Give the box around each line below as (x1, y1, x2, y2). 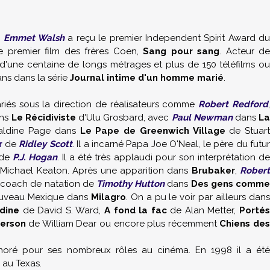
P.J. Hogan (12, 152, 58, 163)
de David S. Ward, (19, 205, 105, 216)
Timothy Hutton (96, 178, 165, 189)
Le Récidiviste (11, 112, 76, 123)
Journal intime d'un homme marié (70, 72, 224, 83)
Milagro (90, 192, 126, 202)
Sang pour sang (143, 46, 219, 57)
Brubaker (191, 165, 235, 176)
